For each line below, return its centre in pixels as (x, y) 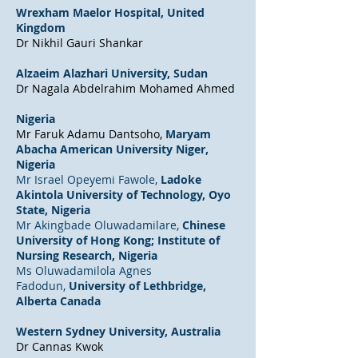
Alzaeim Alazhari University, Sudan (112, 73)
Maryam (188, 134)
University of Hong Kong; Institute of (118, 240)
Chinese (204, 225)
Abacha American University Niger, (112, 149)
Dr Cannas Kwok (60, 346)
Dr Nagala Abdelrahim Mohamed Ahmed (125, 88)
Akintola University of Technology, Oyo (123, 195)
